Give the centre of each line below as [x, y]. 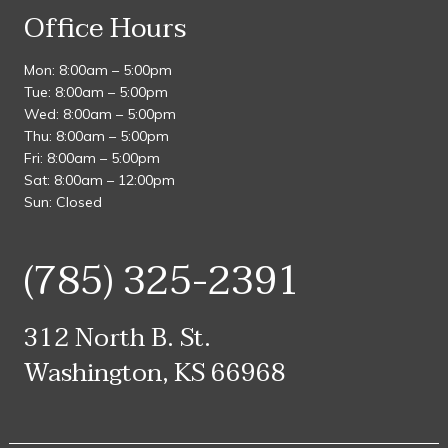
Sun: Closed [62, 202]
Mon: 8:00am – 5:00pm [97, 70]
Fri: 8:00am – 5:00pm [91, 158]
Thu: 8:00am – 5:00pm [96, 136]
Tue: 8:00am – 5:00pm [95, 92]
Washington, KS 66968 [154, 373]
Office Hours [104, 28]
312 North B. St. [117, 338]
